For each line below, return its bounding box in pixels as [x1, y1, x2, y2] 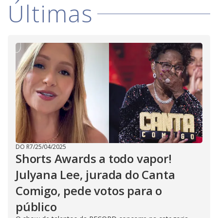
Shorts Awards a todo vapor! [16, 150, 172, 167]
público [16, 199, 57, 215]
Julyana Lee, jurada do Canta [16, 166, 175, 183]
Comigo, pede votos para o [16, 182, 162, 199]
